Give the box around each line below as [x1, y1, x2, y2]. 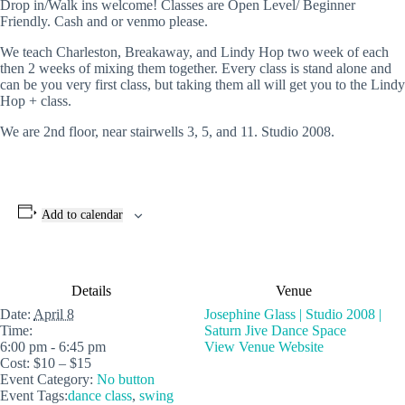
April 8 [33, 306, 74, 322]
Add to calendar [41, 208, 123, 221]
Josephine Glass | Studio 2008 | [204, 306, 381, 322]
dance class [68, 388, 132, 403]
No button [97, 372, 155, 387]
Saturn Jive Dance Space [204, 323, 346, 338]
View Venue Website [204, 339, 324, 354]
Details [71, 283, 111, 298]
